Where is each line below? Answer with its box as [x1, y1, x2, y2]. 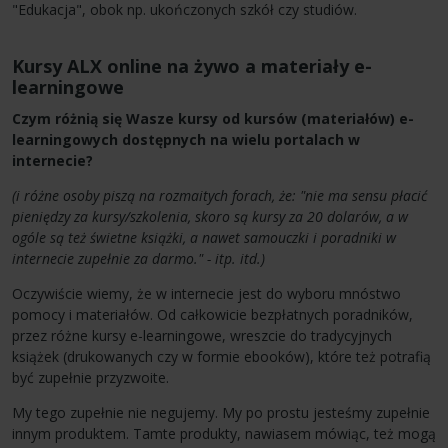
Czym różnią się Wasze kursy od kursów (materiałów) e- [12, 108, 414, 128]
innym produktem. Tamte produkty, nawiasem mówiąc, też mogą [12, 423, 436, 443]
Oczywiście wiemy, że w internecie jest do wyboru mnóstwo [12, 283, 401, 303]
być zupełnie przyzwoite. [12, 367, 169, 387]
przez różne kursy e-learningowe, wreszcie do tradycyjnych [12, 325, 392, 345]
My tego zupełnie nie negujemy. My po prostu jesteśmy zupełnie [12, 402, 430, 422]
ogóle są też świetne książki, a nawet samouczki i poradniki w [12, 227, 396, 247]
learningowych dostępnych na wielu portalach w [12, 129, 360, 149]
